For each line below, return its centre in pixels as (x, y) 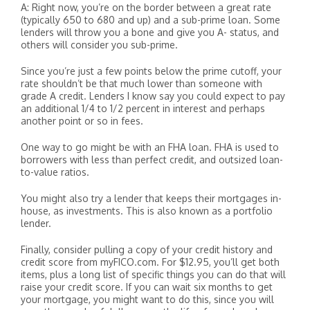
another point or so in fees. (82, 121)
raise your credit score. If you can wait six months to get (147, 287)
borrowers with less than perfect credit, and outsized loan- (152, 159)
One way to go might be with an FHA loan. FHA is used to (150, 147)
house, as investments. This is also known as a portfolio (147, 211)
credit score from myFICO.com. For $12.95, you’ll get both (150, 262)
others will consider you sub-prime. (99, 45)
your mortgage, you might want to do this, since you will (147, 299)
